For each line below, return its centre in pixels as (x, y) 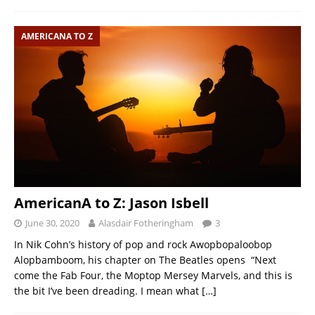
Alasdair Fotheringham (146, 223)
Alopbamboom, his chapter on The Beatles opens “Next (145, 260)
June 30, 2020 (52, 223)
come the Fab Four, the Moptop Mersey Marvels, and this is (153, 276)
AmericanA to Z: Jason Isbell (111, 203)
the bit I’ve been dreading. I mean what (108, 291)
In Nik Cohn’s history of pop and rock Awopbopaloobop (143, 245)
